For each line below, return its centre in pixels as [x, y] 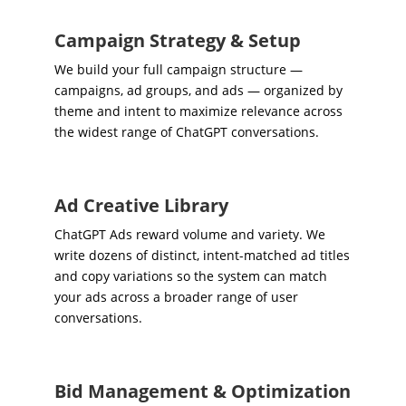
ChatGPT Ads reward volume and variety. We [189, 235]
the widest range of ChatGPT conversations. [186, 132]
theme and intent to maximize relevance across [198, 111]
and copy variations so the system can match [190, 276]
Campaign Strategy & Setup [177, 41]
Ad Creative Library [141, 206]
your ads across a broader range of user [176, 297]
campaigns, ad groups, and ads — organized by [198, 91]
